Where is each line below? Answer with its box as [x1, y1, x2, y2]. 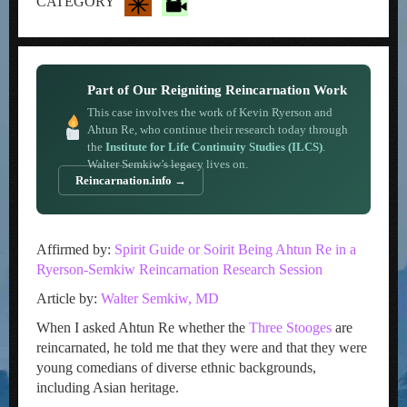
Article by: [36, 291, 101, 306]
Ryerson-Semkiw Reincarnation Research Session [36, 262, 323, 277]
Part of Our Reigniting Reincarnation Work [86, 83, 347, 97]
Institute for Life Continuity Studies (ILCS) [104, 140, 323, 154]
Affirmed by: [36, 242, 114, 257]
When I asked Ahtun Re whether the [36, 320, 249, 335]
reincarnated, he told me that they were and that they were [36, 340, 367, 355]
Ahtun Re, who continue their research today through [86, 123, 348, 136]
